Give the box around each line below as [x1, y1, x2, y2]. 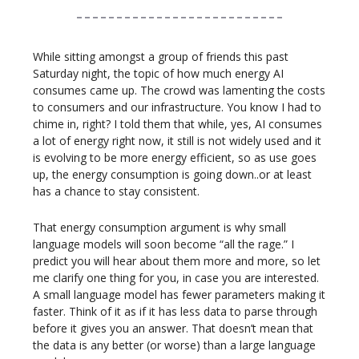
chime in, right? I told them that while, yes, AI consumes [33, 116, 322, 132]
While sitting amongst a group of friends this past [33, 49, 288, 65]
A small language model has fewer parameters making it [33, 287, 325, 303]
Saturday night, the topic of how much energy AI [33, 66, 284, 82]
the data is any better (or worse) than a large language [33, 337, 316, 353]
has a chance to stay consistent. [33, 184, 200, 200]
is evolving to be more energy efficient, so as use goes [33, 150, 317, 166]
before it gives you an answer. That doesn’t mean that [33, 321, 313, 337]
